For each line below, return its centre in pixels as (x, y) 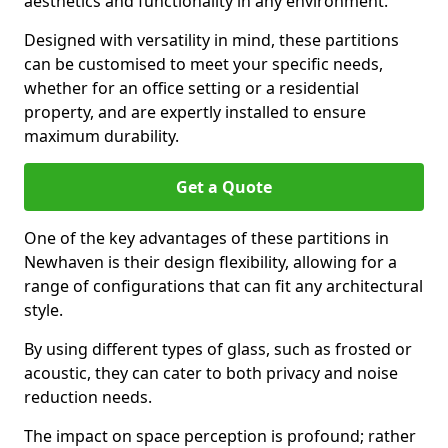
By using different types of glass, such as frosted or (218, 349)
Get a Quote (224, 187)
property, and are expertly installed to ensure (195, 112)
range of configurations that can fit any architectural (223, 286)
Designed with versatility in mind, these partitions (211, 40)
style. (43, 310)
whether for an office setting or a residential (191, 88)
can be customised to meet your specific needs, (203, 64)
